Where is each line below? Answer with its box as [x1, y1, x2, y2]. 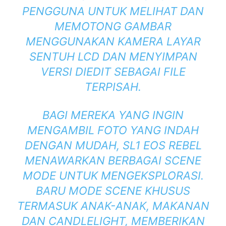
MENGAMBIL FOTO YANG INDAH [27, 124, 199, 137]
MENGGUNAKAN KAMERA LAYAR [25, 35, 201, 48]
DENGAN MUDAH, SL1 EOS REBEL [24, 139, 202, 152]
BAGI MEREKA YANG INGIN [42, 108, 184, 122]
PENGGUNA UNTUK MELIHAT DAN [22, 5, 204, 18]
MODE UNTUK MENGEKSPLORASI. [22, 169, 204, 183]
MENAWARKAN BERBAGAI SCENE [25, 154, 201, 167]
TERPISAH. [85, 80, 141, 94]
